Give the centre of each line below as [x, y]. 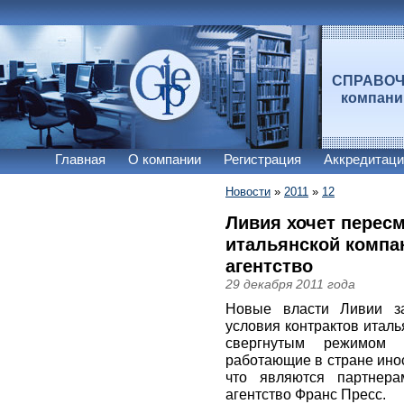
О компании [165, 159]
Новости [248, 192]
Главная [80, 159]
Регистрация [262, 159]
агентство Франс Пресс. [306, 395]
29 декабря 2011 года [290, 284]
